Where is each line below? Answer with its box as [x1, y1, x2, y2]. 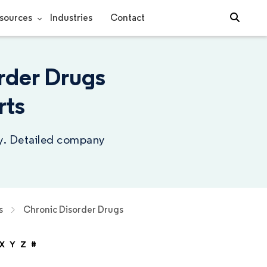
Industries [49, 12, 92, 23]
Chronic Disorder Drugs [23, 204, 123, 215]
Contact [110, 12, 145, 23]
